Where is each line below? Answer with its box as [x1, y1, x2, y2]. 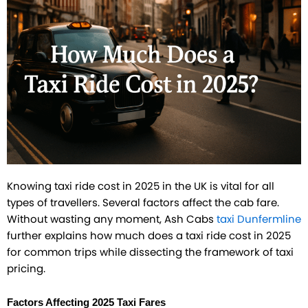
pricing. [7, 261, 45, 276]
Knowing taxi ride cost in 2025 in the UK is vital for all [7, 179, 274, 193]
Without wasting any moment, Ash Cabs [7, 212, 217, 226]
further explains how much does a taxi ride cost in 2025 [7, 228, 291, 243]
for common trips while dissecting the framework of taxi [7, 245, 294, 259]
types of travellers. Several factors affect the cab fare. [7, 195, 279, 210]
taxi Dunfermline [217, 212, 301, 226]
